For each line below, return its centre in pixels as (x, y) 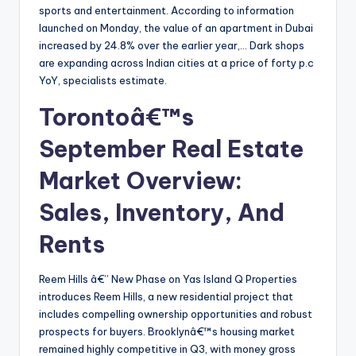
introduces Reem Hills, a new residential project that (166, 297)
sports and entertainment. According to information (166, 11)
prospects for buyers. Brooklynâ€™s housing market (167, 332)
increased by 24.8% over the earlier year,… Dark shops (172, 46)
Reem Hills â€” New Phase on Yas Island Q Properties (168, 279)
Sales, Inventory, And (162, 213)
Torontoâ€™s (116, 118)
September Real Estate (171, 149)
